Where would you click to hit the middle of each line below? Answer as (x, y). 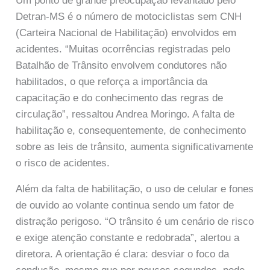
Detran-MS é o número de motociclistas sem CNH (129, 17)
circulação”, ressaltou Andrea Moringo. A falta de (125, 115)
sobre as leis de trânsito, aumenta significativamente (135, 147)
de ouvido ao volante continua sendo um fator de (125, 205)
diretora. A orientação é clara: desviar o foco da (123, 254)
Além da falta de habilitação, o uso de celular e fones (135, 189)
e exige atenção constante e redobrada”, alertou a (128, 237)
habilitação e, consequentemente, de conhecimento (131, 131)
